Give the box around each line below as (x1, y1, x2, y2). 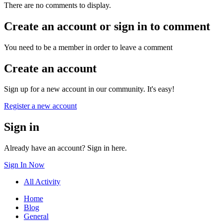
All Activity (24, 177, 60, 186)
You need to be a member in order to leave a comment (4, 43, 172, 52)
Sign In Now (4, 161, 45, 169)
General (24, 212, 49, 221)
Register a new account (4, 102, 77, 111)
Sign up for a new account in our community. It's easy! (4, 85, 174, 94)
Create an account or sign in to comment (4, 19, 210, 33)
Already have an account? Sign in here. (4, 144, 127, 153)
